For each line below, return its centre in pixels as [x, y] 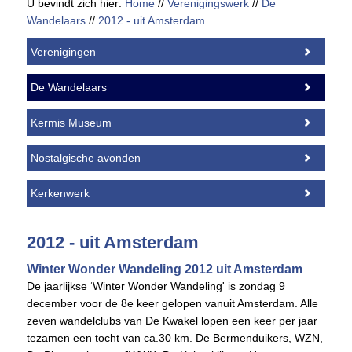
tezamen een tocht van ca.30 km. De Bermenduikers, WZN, [174, 337]
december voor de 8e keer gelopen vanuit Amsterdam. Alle [172, 303]
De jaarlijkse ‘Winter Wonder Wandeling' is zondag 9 [156, 286]
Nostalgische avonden [85, 158]
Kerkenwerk [60, 193]
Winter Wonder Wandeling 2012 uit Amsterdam [164, 269]
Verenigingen [63, 51]
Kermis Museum [71, 122]
